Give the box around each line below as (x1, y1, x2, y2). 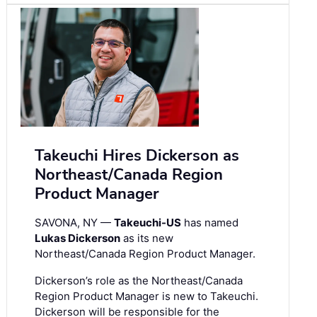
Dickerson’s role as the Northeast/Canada (35, 273, 243, 287)
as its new (120, 231, 173, 245)
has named (181, 215, 238, 229)
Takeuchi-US (114, 215, 181, 229)
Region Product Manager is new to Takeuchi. (35, 289, 258, 303)
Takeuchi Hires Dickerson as (35, 144, 239, 166)
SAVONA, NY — (35, 215, 114, 229)
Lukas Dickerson (35, 231, 120, 245)
